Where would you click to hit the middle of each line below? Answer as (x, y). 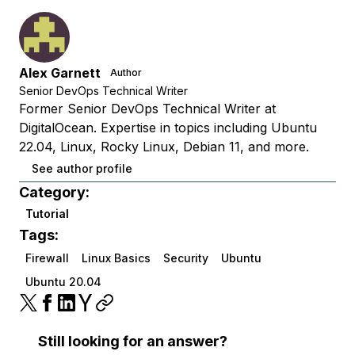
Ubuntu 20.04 (63, 282)
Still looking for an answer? (133, 342)
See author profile (82, 169)
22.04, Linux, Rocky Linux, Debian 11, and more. (164, 147)
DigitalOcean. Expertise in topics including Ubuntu (168, 128)
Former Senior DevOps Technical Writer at (147, 109)
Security (186, 258)
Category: (54, 193)
